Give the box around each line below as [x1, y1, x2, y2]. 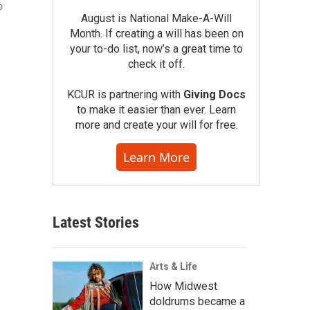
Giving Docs [183, 88, 246, 101]
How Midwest [149, 280, 217, 293]
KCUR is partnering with [67, 88, 183, 101]
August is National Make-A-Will [81, 12, 232, 25]
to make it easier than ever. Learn [77, 103, 236, 116]
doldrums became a [149, 295, 245, 308]
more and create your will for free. [75, 118, 238, 131]
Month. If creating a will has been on [69, 27, 244, 40]
